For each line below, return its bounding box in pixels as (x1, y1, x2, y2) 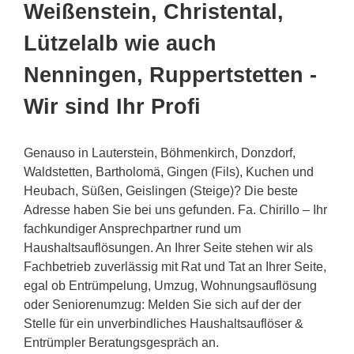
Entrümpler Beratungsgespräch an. (24, 336, 219, 350)
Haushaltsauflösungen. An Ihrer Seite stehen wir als (24, 241, 313, 255)
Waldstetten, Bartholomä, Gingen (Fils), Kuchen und (24, 165, 314, 179)
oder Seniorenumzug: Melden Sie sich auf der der (24, 298, 301, 312)
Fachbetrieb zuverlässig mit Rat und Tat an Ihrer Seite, (24, 260, 326, 274)
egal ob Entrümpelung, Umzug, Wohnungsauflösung (24, 279, 317, 293)
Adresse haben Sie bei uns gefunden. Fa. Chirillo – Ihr (24, 203, 327, 217)
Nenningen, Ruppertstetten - (24, 63, 317, 88)
